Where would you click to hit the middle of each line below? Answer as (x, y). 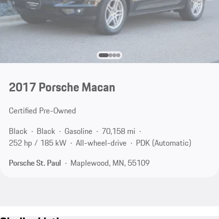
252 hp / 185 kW (37, 142)
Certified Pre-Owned (42, 111)
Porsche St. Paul (35, 163)
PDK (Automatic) (163, 142)
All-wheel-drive (101, 142)
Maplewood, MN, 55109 (110, 163)
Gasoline (78, 131)
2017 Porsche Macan (62, 87)
